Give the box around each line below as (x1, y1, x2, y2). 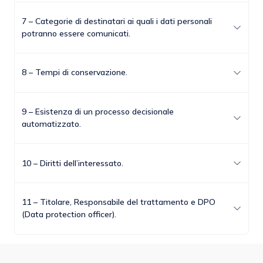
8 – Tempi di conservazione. (22, 67, 127, 78)
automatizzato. (22, 119, 81, 130)
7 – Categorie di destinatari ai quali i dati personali (22, 15, 212, 26)
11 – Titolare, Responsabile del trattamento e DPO (22, 197, 215, 208)
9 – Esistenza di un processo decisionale (22, 106, 174, 117)
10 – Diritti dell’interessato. (22, 157, 123, 168)
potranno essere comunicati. (22, 28, 130, 39)
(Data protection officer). (22, 209, 116, 220)
